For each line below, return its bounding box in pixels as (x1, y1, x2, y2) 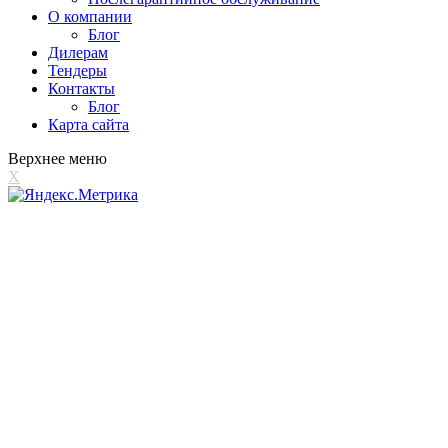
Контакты (48, 79, 115, 97)
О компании (48, 7, 132, 25)
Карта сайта (48, 115, 129, 133)
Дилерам (48, 43, 108, 61)
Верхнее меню (8, 149, 107, 167)
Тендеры (48, 61, 107, 79)
